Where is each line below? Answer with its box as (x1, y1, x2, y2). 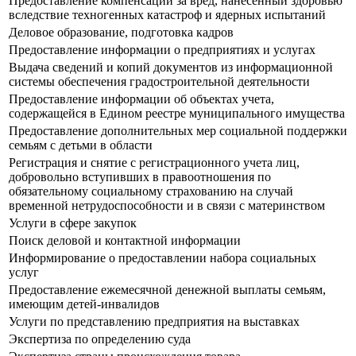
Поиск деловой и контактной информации (9, 234, 241, 248)
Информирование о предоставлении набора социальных (9, 251, 316, 265)
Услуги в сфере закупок (9, 216, 137, 230)
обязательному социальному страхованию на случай (9, 184, 293, 199)
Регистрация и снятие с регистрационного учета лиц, (9, 156, 300, 170)
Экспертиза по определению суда (9, 332, 191, 346)
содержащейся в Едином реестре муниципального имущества (9, 106, 345, 121)
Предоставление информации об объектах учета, (9, 92, 274, 106)
